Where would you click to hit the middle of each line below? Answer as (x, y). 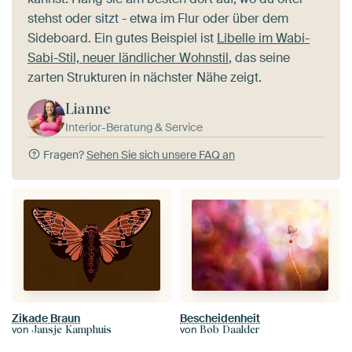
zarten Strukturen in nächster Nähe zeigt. (145, 77)
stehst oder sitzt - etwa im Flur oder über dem (158, 18)
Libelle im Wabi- (263, 38)
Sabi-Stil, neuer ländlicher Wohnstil (128, 57)
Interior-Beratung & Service (134, 127)
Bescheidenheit (220, 318)
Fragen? (63, 154)
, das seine (259, 57)
